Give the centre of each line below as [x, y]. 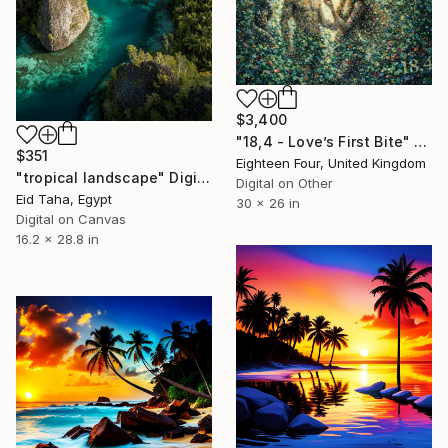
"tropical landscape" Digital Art [204, 178]
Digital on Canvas [71, 219]
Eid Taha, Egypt [64, 199]
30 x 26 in [268, 202]
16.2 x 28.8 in [57, 239]
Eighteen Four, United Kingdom [331, 162]
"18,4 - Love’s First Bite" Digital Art [421, 141]
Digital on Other [284, 182]
